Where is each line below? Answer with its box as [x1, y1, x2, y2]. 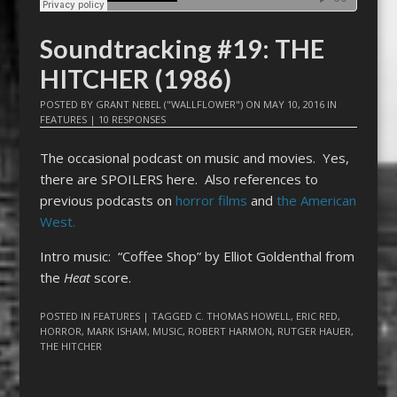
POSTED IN [39, 308, 93, 323]
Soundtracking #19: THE [39, 33, 324, 64]
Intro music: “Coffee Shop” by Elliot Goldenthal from [39, 247, 354, 266]
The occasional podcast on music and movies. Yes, [39, 149, 349, 167]
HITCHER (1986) [39, 63, 231, 94]
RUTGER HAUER [276, 323, 351, 338]
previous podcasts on [39, 191, 175, 210]
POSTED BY [39, 97, 96, 111]
